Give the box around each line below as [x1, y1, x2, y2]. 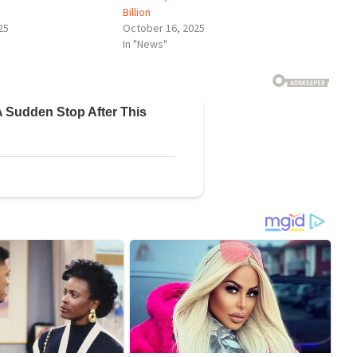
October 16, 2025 [122, 20, 205, 35]
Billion [122, 4, 151, 19]
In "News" [122, 36, 167, 51]
